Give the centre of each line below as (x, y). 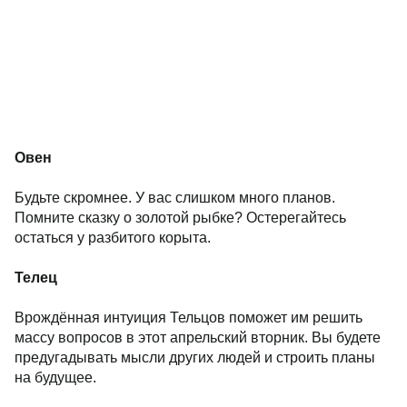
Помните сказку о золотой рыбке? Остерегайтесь (180, 218)
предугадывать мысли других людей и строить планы (195, 357)
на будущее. (55, 377)
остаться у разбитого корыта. (113, 238)
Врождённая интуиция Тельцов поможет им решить (189, 318)
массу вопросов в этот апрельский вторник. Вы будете (198, 338)
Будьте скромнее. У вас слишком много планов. (175, 198)
